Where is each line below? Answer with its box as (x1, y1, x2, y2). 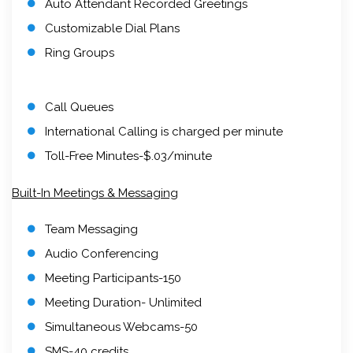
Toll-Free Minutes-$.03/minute (45, 148, 212, 163)
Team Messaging (45, 221, 138, 236)
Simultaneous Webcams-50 (45, 319, 198, 334)
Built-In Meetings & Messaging (12, 185, 178, 200)
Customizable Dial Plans (45, 20, 180, 35)
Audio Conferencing (45, 246, 158, 261)
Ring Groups (45, 45, 114, 60)
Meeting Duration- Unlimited (45, 295, 202, 310)
